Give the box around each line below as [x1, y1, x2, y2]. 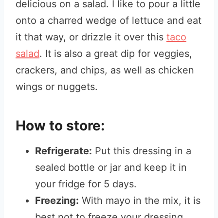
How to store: [16, 117, 105, 134]
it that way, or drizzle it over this [16, 31, 166, 43]
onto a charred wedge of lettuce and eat [16, 15, 201, 26]
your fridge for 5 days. [35, 178, 137, 190]
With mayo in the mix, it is [79, 195, 200, 206]
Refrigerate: [35, 145, 92, 157]
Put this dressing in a [92, 145, 191, 157]
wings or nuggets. [16, 81, 98, 92]
